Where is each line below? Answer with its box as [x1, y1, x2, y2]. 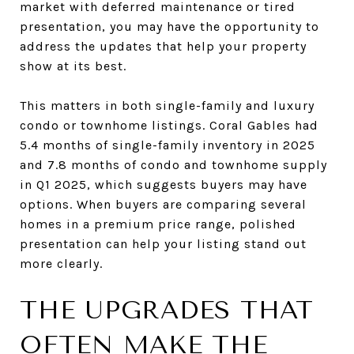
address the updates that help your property [20, 38, 307, 54]
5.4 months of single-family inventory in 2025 [20, 137, 315, 153]
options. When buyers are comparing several [20, 196, 307, 212]
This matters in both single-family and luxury [20, 97, 314, 113]
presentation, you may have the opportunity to [20, 18, 319, 34]
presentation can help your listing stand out [20, 235, 307, 251]
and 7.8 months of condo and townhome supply [20, 156, 327, 172]
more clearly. [20, 255, 103, 271]
